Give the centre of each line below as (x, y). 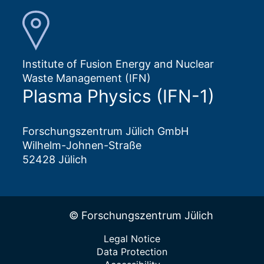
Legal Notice (132, 239)
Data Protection (132, 252)
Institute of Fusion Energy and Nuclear (118, 64)
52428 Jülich (55, 160)
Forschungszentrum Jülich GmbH (105, 131)
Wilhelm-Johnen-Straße (82, 146)
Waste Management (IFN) (87, 78)
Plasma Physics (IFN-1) (118, 96)
